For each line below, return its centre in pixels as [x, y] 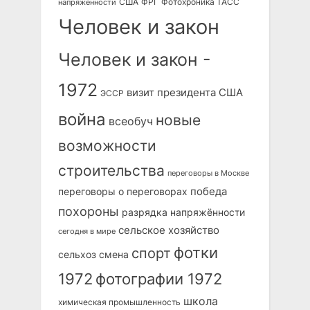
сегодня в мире [87, 231]
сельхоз [77, 254]
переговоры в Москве [208, 173]
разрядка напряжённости [183, 212]
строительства [111, 170]
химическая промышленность [119, 302]
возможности [107, 145]
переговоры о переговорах [123, 191]
